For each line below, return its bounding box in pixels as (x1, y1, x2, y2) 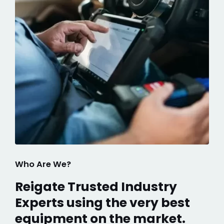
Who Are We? (15, 158, 71, 170)
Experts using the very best (15, 194, 190, 212)
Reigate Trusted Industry (15, 178, 177, 196)
